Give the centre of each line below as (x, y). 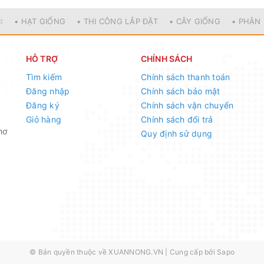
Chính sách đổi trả (177, 119)
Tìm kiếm (44, 77)
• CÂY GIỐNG (195, 21)
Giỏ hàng (44, 119)
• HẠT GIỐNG (40, 21)
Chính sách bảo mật (181, 91)
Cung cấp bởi (192, 252)
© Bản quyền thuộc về (69, 252)
